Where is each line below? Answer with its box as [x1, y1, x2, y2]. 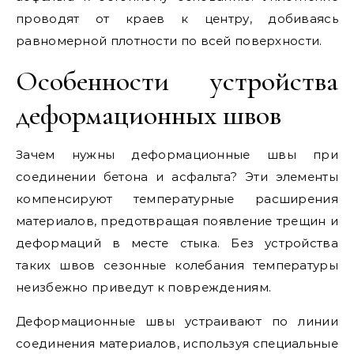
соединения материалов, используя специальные [16, 336, 338, 351]
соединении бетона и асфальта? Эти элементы [16, 169, 338, 184]
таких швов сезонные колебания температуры [16, 258, 338, 273]
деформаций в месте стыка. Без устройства [16, 235, 338, 250]
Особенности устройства [16, 64, 338, 98]
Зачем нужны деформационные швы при [16, 147, 338, 162]
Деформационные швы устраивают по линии [16, 314, 338, 329]
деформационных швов [16, 98, 281, 132]
